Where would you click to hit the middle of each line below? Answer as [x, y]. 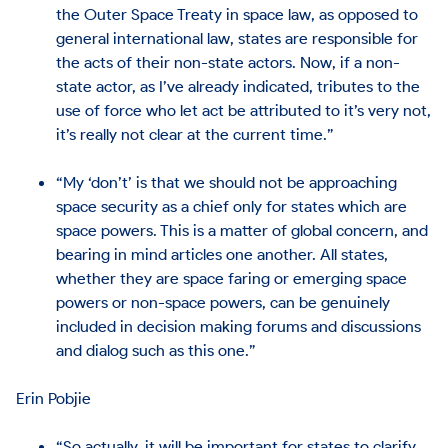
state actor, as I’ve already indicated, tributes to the [238, 85]
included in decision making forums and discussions [239, 325]
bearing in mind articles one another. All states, [222, 253]
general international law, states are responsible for [237, 37]
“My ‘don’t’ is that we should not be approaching [227, 181]
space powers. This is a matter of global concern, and [242, 229]
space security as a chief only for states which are [232, 205]
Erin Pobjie [54, 397]
